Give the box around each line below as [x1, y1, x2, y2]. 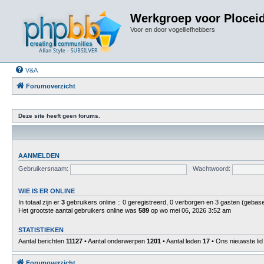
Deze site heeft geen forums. [18, 112, 100, 119]
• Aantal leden [161, 237, 203, 245]
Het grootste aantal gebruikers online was [18, 206, 138, 214]
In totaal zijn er [18, 198, 61, 206]
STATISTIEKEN [18, 226, 64, 233]
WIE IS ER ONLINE [18, 187, 75, 194]
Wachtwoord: [193, 165, 231, 173]
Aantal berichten [18, 237, 66, 245]
